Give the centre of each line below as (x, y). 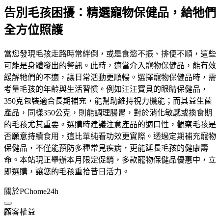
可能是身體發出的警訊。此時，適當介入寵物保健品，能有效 (110, 65)
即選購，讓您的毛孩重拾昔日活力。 (67, 171)
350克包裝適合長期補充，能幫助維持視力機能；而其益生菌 (108, 101)
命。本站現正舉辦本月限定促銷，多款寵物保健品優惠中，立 (110, 160)
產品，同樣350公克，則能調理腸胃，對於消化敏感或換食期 (108, 112)
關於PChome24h (31, 191)
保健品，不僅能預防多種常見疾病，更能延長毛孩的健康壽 (106, 148)
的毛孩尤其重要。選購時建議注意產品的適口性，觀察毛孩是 (110, 124)
